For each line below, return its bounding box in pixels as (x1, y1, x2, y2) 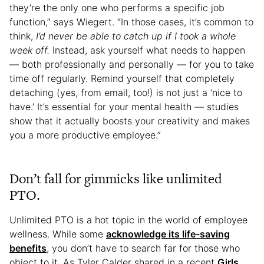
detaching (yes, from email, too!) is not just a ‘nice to (9, 86, 242, 98)
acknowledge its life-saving (106, 227, 230, 240)
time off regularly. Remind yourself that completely (9, 72, 235, 84)
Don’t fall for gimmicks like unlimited (9, 169, 222, 188)
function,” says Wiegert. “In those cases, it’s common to (9, 15, 253, 28)
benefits (9, 242, 47, 254)
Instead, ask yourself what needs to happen (49, 44, 245, 56)
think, (9, 29, 36, 42)
